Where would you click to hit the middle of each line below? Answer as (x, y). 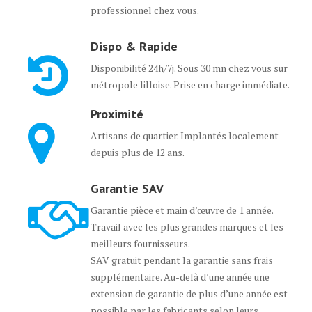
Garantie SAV (127, 188)
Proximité (117, 114)
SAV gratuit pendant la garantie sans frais (182, 260)
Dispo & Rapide (134, 46)
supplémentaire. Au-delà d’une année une (180, 277)
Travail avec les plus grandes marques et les (187, 227)
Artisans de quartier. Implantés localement (185, 135)
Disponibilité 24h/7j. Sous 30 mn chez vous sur (189, 68)
